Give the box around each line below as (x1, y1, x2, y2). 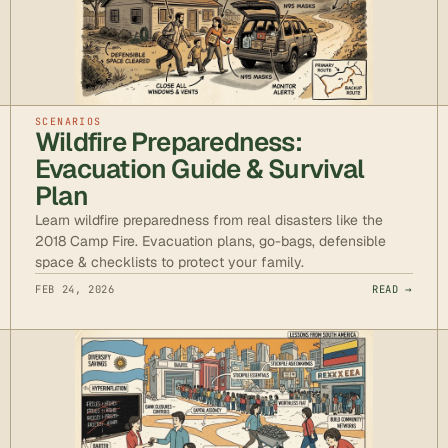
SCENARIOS (35, 115, 102, 129)
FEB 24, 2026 (35, 282, 115, 297)
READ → (372, 282, 413, 297)
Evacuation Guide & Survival (35, 152, 364, 187)
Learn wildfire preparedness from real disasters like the (35, 211, 383, 230)
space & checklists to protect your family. (35, 253, 304, 272)
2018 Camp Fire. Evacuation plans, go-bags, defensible (35, 232, 386, 251)
